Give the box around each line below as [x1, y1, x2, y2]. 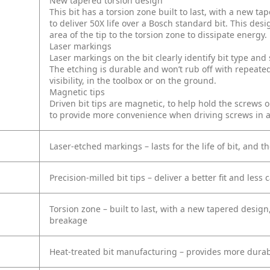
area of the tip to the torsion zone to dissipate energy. [49, 29, 267, 41]
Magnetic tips [49, 86, 105, 98]
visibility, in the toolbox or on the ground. [49, 75, 216, 87]
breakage [49, 215, 87, 227]
